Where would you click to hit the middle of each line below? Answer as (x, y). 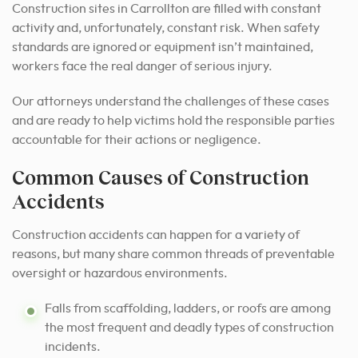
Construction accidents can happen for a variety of (156, 235)
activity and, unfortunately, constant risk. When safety (166, 28)
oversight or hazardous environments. (120, 273)
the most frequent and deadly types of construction (189, 327)
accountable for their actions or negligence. (137, 139)
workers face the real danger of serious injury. (142, 66)
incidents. (73, 346)
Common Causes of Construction (161, 177)
